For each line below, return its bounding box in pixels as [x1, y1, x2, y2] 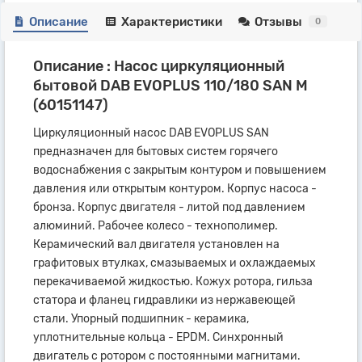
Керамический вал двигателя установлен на [33, 237, 280, 251]
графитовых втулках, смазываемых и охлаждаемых [33, 255, 316, 270]
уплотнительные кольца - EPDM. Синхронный [33, 330, 284, 344]
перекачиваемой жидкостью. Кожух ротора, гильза [33, 274, 313, 288]
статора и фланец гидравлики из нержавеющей [33, 293, 296, 307]
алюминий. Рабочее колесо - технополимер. [33, 218, 278, 233]
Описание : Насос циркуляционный [33, 57, 284, 75]
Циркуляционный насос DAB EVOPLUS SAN [33, 125, 269, 140]
